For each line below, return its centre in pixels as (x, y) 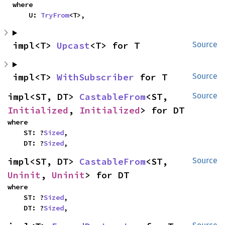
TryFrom (55, 15)
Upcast (73, 45)
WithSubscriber (95, 77)
